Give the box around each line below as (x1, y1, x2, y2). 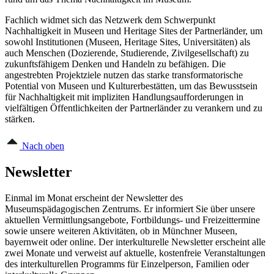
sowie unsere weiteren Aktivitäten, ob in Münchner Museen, (5, 225, 237, 236)
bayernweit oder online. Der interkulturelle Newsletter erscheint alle (5, 236, 265, 247)
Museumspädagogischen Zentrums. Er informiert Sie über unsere (5, 203, 255, 214)
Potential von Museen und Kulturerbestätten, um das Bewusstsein (5, 80, 257, 91)
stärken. (5, 113, 35, 124)
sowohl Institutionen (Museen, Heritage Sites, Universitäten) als (5, 36, 250, 47)
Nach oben (22, 140, 64, 151)
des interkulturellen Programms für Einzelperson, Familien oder (5, 258, 249, 269)
